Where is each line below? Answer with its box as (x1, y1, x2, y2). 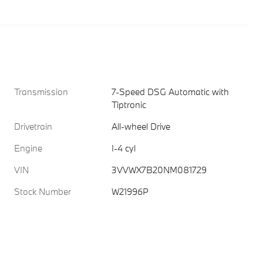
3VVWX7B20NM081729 (112, 164, 207, 176)
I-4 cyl (112, 142, 136, 154)
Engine (14, 142, 42, 154)
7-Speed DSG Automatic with (112, 86, 230, 97)
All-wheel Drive (112, 120, 171, 132)
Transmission (14, 86, 68, 97)
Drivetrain (14, 120, 52, 132)
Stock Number (14, 186, 71, 197)
